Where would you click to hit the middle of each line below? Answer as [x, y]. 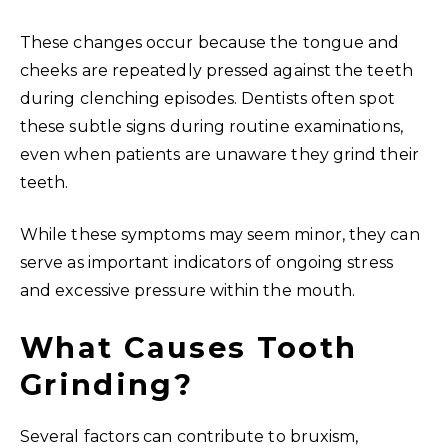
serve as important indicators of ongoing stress [206, 262]
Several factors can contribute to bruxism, [189, 436]
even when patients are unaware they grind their [219, 154]
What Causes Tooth [189, 347]
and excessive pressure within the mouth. [188, 290]
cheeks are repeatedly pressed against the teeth [216, 70]
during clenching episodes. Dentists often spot [207, 98]
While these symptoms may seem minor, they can [220, 234]
